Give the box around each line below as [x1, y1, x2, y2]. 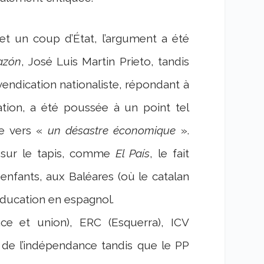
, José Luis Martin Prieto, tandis [21, 55, 189, 68]
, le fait [150, 147, 189, 160]
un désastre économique [47, 124, 176, 137]
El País [115, 147, 150, 160]
